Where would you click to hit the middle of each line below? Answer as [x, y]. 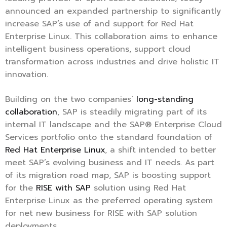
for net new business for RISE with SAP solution [101, 214]
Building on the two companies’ [71, 100]
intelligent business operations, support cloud [98, 49]
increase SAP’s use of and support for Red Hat [99, 24]
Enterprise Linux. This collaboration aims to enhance [111, 37]
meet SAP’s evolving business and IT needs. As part [110, 163]
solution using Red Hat [138, 188]
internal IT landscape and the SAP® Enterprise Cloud [113, 125]
